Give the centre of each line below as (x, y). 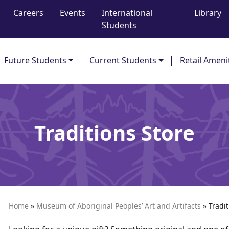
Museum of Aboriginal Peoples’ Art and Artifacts (119, 205)
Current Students (123, 61)
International (127, 13)
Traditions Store (114, 132)
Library (208, 13)
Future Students (35, 61)
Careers (29, 13)
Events (73, 13)
